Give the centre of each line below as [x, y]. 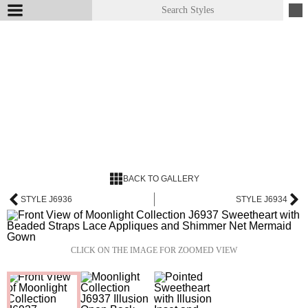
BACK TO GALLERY [161, 179]
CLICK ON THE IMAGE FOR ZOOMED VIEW [154, 250]
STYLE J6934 [262, 199]
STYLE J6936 [46, 199]
